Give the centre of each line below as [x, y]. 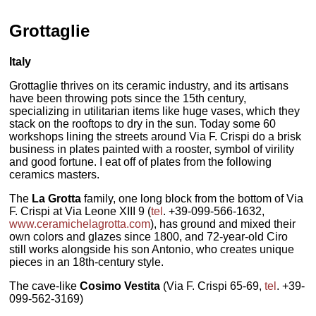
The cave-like [45, 286]
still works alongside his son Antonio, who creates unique [152, 249]
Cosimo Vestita [120, 286]
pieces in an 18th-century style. [87, 262]
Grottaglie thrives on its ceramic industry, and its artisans [149, 85]
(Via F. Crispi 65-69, [213, 286]
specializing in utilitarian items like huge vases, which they [155, 111]
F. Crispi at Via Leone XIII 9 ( [80, 211]
